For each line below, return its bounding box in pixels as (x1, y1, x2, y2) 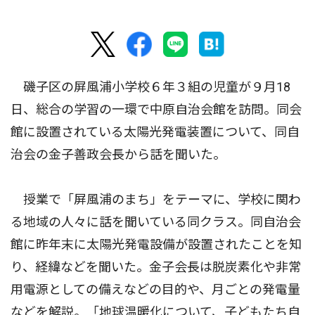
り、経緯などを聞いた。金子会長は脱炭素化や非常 (11, 259, 301, 275)
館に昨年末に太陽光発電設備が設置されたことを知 (11, 237, 302, 252)
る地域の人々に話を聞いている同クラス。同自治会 (11, 214, 301, 230)
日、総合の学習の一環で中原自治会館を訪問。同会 (11, 102, 302, 117)
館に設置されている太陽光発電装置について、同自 (11, 124, 300, 140)
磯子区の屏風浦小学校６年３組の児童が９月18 (11, 79, 290, 95)
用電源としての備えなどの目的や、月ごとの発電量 (11, 282, 300, 297)
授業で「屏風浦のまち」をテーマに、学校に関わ (11, 192, 301, 207)
